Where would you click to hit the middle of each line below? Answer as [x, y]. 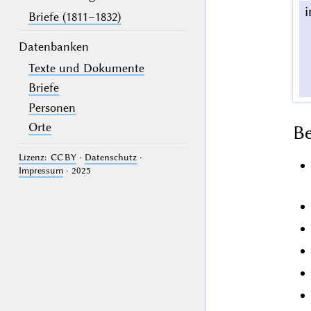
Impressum [41, 171]
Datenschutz [110, 158]
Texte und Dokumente [87, 68]
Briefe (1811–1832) [75, 17]
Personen [52, 107]
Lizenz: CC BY [47, 158]
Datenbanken [53, 46]
